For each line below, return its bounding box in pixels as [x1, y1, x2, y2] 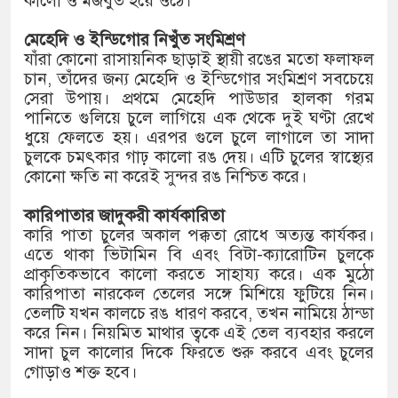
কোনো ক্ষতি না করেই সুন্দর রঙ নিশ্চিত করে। [24, 166, 311, 187]
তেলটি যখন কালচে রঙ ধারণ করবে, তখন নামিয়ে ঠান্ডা [24, 303, 374, 324]
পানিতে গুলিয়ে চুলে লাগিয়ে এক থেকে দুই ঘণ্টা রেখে [24, 107, 374, 129]
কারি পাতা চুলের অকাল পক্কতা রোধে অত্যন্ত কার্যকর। [24, 225, 374, 246]
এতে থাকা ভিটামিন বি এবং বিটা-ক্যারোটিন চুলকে [24, 244, 374, 266]
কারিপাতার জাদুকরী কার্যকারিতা [24, 205, 225, 227]
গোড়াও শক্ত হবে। [24, 362, 137, 383]
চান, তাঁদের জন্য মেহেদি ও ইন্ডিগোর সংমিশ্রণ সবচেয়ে [24, 68, 374, 90]
